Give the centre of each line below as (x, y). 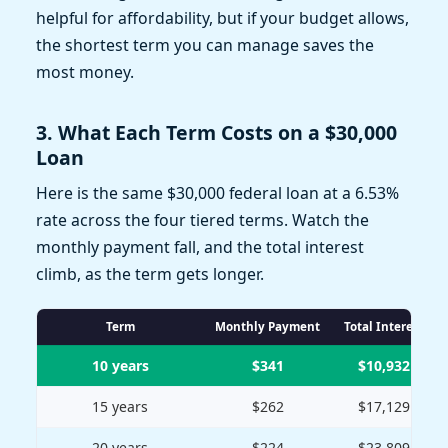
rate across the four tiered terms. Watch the (202, 220)
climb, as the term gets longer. (150, 274)
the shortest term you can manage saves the (205, 44)
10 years (120, 366)
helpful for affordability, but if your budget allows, (222, 17)
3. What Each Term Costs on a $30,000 (216, 132)
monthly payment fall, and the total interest (200, 247)
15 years (120, 407)
